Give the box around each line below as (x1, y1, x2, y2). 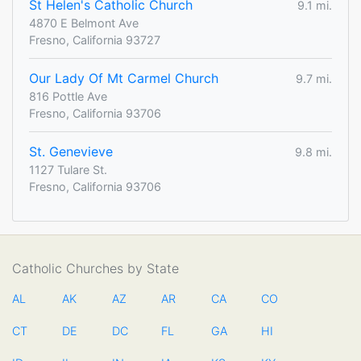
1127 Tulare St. (29, 163, 107, 177)
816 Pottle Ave (29, 89, 107, 104)
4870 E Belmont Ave (29, 16, 139, 31)
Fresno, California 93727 (29, 33, 160, 48)
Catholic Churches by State (12, 260, 179, 277)
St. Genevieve (29, 143, 113, 160)
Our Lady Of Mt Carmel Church (29, 70, 218, 87)
